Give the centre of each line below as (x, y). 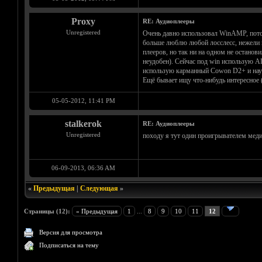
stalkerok (83, 124)
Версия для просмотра (71, 232)
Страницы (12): (47, 211)
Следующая (99, 189)
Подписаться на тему (69, 245)
